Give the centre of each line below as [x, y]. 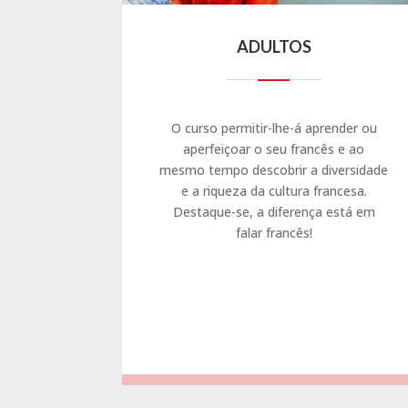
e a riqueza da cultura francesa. [274, 190]
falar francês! [274, 232]
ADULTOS [274, 46]
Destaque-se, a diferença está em [274, 211]
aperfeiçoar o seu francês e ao [274, 148]
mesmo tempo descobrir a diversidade [274, 169]
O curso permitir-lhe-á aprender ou [274, 127]
